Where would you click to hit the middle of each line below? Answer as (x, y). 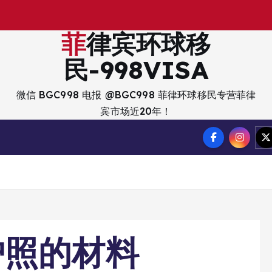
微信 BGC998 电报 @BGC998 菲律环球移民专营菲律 (136, 95)
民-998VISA (136, 70)
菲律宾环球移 (73, 43)
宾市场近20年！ (136, 111)
